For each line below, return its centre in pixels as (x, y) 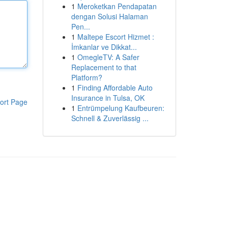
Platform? (87, 77)
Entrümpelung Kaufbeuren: (121, 108)
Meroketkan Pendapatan (117, 6)
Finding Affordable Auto (115, 88)
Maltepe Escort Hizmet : (116, 37)
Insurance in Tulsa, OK (108, 98)
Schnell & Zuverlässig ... (110, 118)
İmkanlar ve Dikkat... (104, 47)
